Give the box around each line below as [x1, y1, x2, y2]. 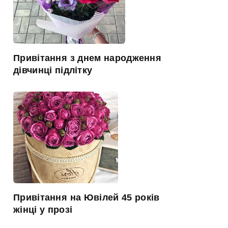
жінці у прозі [13, 204, 73, 215]
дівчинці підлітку [13, 65, 93, 75]
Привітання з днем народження [13, 52, 161, 63]
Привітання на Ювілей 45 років [13, 192, 160, 203]
